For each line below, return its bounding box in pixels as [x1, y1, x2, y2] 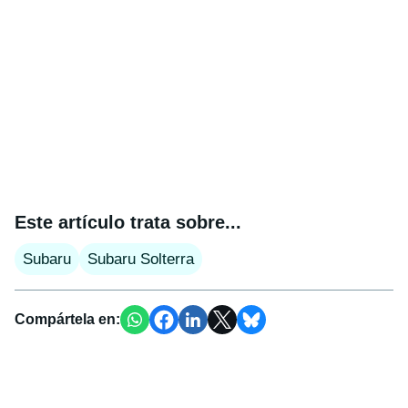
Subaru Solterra [87, 250, 194, 269]
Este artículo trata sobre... [15, 212, 241, 233]
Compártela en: [15, 311, 120, 328]
